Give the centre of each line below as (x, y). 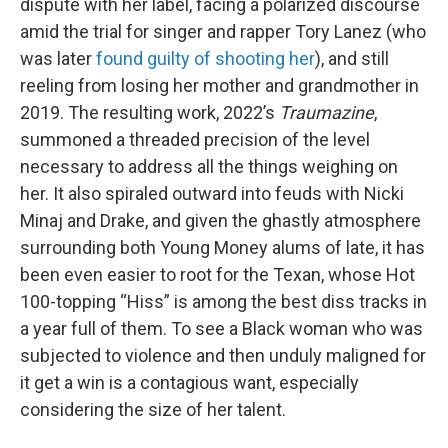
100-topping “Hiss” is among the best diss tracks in (223, 302)
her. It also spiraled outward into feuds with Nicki (212, 194)
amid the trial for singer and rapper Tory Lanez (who (223, 32)
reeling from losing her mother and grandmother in (219, 86)
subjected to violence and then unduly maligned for (223, 356)
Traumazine (326, 113)
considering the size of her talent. (153, 410)
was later (58, 59)
